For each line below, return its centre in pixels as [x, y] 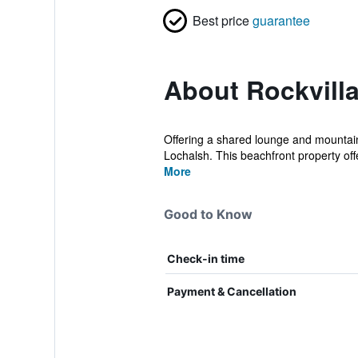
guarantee [281, 20]
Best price [221, 20]
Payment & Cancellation [231, 291]
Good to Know [208, 214]
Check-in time [205, 259]
